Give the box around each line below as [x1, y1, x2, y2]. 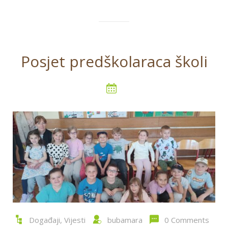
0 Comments [164, 215, 209, 225]
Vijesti [64, 215, 85, 225]
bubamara [107, 215, 142, 225]
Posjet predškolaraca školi [20, 51, 208, 72]
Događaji [28, 215, 60, 225]
